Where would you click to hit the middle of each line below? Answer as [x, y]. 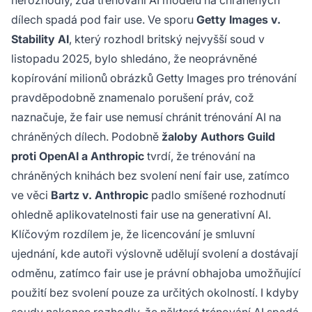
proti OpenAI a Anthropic [78, 156]
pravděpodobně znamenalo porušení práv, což [133, 98]
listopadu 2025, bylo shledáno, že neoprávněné [134, 59]
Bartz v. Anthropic [100, 195]
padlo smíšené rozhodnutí [217, 195]
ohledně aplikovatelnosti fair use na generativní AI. [141, 215]
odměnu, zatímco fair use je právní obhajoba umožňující [156, 273]
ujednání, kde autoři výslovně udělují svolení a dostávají [155, 254]
